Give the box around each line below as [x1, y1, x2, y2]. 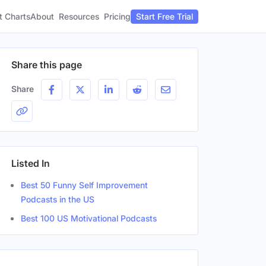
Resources [59, 11, 99, 21]
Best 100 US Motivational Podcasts [21, 213, 157, 223]
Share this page [11, 59, 82, 71]
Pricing [104, 11, 131, 21]
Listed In [11, 157, 50, 169]
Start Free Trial [136, 11, 193, 21]
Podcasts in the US [21, 194, 94, 204]
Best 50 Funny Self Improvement [21, 180, 148, 190]
